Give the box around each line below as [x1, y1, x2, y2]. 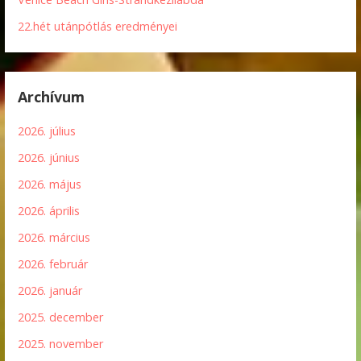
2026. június [18, 150, 81, 166]
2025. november [18, 336, 104, 352]
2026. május [18, 176, 82, 193]
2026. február [18, 256, 89, 272]
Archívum [18, 87, 85, 107]
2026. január [18, 283, 83, 299]
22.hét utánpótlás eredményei [18, 19, 178, 35]
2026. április [18, 203, 81, 219]
